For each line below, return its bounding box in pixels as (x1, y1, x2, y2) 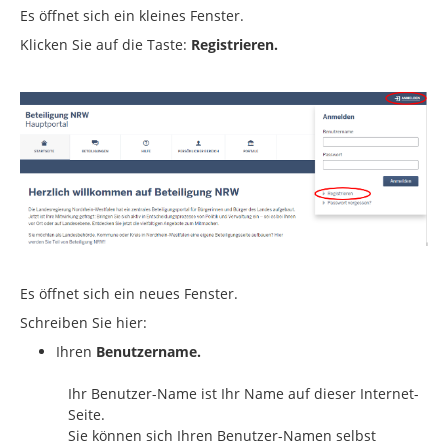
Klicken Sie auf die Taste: (20, 35, 191, 55)
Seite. (68, 405, 105, 425)
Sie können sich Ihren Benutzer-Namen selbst (68, 426, 376, 446)
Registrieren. (191, 35, 278, 55)
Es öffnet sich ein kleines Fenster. (20, 6, 244, 26)
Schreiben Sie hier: (20, 313, 147, 333)
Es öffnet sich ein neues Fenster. (20, 284, 238, 304)
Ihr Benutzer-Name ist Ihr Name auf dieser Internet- (68, 384, 419, 404)
